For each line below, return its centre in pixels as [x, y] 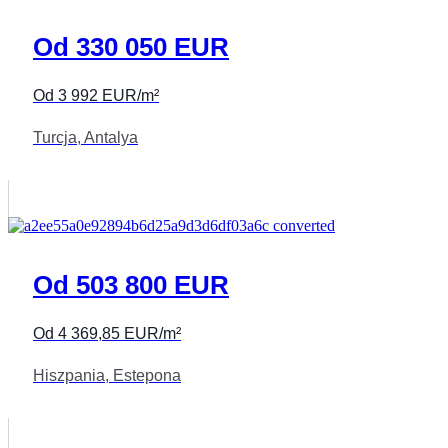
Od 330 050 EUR [131, 46]
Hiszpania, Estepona [107, 376]
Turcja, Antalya [85, 138]
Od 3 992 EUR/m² [96, 96]
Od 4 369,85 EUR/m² [107, 334]
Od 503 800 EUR [131, 284]
